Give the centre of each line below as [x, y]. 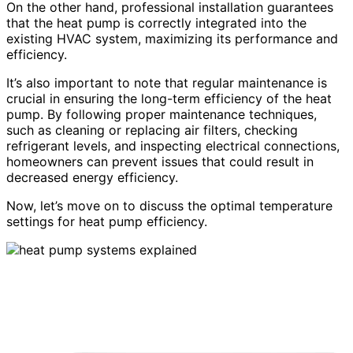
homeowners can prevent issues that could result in [160, 162]
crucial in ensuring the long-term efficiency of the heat [169, 99]
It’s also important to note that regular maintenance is [167, 83]
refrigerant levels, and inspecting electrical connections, [173, 146]
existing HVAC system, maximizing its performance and [172, 39]
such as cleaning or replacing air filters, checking [152, 130]
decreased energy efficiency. [92, 178]
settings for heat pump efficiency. [107, 222]
